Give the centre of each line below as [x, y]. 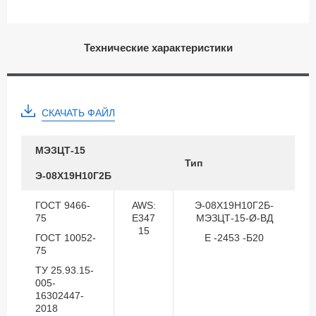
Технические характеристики [158, 48]
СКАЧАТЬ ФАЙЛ [78, 113]
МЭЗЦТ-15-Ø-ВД [234, 218]
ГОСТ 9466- [63, 206]
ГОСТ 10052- [66, 238]
